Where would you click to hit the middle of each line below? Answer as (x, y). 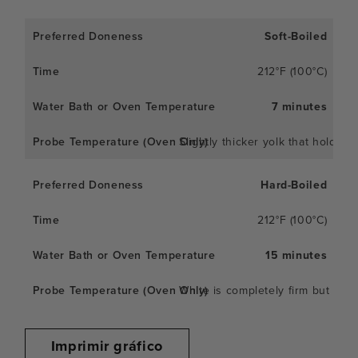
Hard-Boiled (294, 184)
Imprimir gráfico (107, 346)
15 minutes (296, 255)
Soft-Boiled (296, 36)
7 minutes (299, 106)
